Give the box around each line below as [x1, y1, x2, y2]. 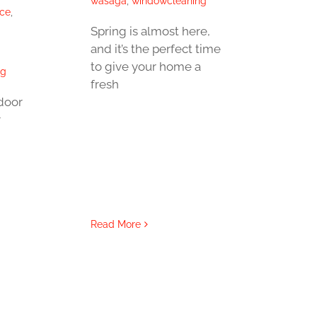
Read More [90, 219, 141, 230]
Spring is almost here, [90, 24, 210, 39]
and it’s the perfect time [90, 42, 221, 57]
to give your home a [90, 59, 201, 74]
